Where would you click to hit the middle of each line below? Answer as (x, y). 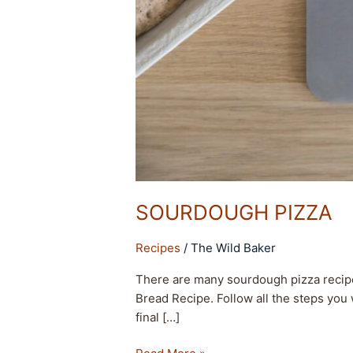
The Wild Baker (234, 247)
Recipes (158, 247)
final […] (158, 317)
